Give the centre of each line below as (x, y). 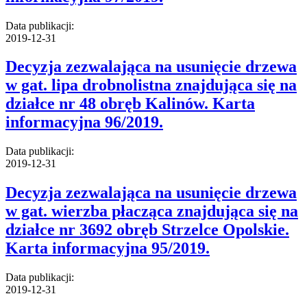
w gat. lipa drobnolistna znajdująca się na (151, 85)
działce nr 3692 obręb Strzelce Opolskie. (147, 230)
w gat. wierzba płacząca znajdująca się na (152, 211)
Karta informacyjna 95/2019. (108, 248)
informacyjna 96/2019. (84, 122)
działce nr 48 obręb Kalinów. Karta (130, 104)
